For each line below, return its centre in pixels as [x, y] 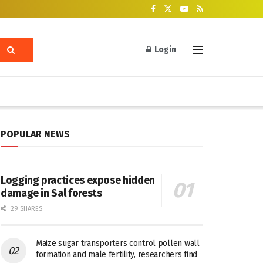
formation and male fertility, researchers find [117, 254]
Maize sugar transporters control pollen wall [118, 243]
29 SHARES [26, 209]
